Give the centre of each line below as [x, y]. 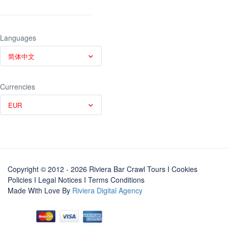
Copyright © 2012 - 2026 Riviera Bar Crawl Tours [88, 169]
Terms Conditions [116, 179]
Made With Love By [40, 190]
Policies [20, 179]
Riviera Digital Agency [107, 190]
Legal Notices [60, 179]
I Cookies [182, 169]
